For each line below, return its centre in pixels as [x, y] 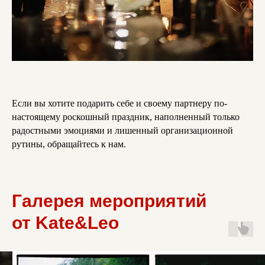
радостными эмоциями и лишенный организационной [122, 131]
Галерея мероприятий [109, 201]
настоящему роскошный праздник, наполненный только [126, 117]
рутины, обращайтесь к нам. [69, 144]
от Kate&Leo [65, 223]
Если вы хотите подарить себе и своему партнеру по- [119, 104]
